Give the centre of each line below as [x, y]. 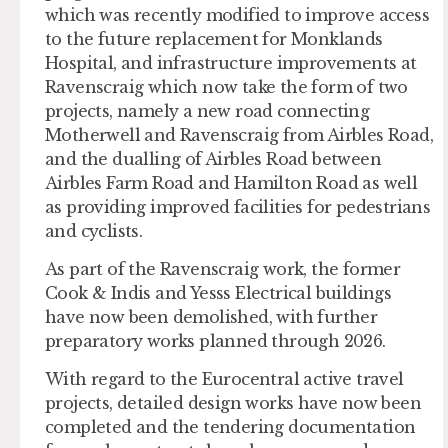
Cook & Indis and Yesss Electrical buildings [218, 293]
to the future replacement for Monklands [214, 38]
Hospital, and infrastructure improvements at [231, 62]
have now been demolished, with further [211, 317]
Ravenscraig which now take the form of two [226, 86]
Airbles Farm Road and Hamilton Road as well [231, 182]
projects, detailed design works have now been [233, 403]
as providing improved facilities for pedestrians [238, 206]
